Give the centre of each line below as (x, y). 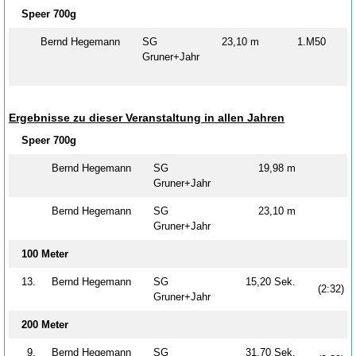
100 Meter (45, 253)
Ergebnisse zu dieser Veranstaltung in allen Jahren (147, 117)
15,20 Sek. (275, 281)
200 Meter (45, 324)
